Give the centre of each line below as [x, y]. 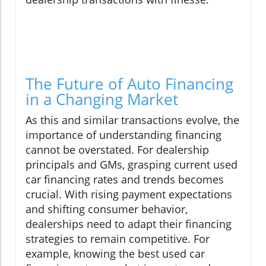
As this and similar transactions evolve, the [132, 120]
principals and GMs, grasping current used [132, 165]
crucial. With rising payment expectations [129, 194]
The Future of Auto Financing [129, 84]
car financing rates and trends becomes [125, 180]
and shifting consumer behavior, [107, 209]
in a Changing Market [102, 99]
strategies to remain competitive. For [118, 239]
